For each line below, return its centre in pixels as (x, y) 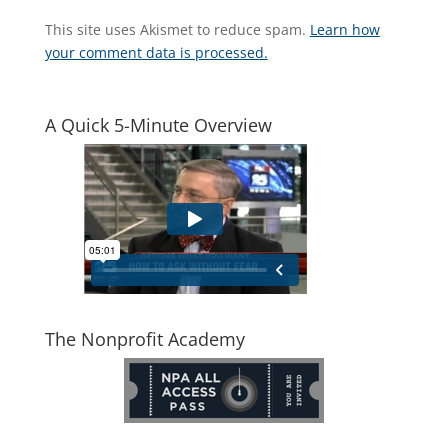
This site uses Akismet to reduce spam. (177, 29)
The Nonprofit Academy (144, 339)
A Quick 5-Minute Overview (158, 125)
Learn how (344, 29)
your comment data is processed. (156, 52)
